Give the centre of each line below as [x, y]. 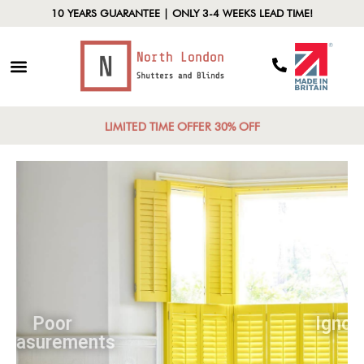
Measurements [116, 342]
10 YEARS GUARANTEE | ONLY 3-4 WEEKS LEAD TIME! [182, 13]
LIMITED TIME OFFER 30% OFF [182, 127]
